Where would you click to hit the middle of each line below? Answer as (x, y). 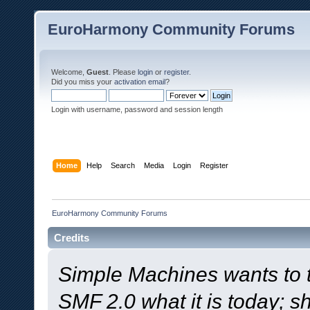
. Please (123, 72)
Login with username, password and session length (137, 109)
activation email (140, 82)
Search (123, 165)
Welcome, (69, 72)
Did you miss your (83, 82)
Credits (72, 237)
